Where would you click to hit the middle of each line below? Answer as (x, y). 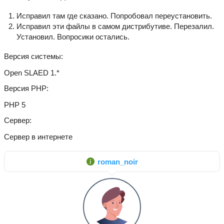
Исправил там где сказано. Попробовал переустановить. (114, 16)
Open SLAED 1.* (32, 73)
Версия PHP (25, 88)
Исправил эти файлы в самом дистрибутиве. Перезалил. (115, 26)
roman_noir (117, 161)
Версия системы (32, 56)
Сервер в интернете (38, 137)
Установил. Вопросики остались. (73, 37)
